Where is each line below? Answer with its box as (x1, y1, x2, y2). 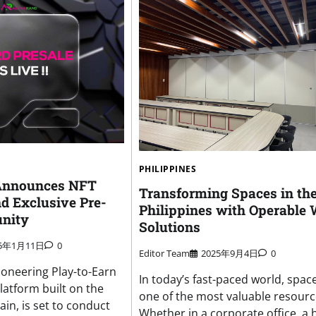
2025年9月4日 (200, 246, 258, 260)
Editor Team (138, 246, 190, 260)
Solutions (138, 218, 200, 236)
